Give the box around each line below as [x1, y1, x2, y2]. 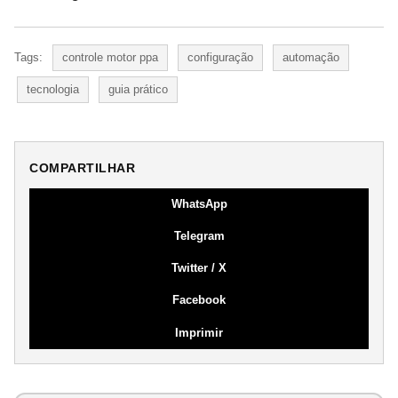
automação [283, 50, 339, 64]
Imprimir [175, 325, 223, 339]
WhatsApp [171, 196, 227, 211]
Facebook [172, 292, 226, 306]
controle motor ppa [62, 50, 158, 64]
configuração [187, 50, 253, 64]
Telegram [173, 228, 225, 243]
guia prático [108, 82, 168, 96]
